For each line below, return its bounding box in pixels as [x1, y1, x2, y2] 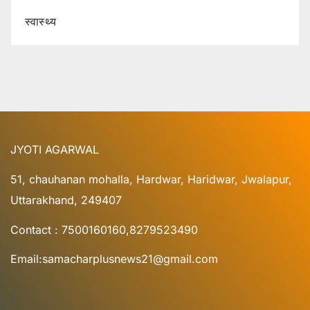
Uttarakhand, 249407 [10, 192, 122, 207]
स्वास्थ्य [25, 15, 56, 29]
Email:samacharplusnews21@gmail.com [10, 252, 218, 266]
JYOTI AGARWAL [10, 142, 99, 156]
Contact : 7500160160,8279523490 [10, 222, 198, 237]
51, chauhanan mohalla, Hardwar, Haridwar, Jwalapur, [10, 172, 292, 186]
